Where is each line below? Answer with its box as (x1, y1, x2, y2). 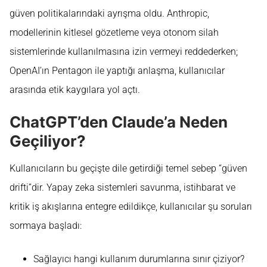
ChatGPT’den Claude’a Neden (10, 113, 228, 132)
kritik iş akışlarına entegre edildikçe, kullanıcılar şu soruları (10, 201, 252, 213)
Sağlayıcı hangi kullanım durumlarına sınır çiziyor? (33, 253, 244, 265)
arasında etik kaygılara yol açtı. (10, 83, 140, 95)
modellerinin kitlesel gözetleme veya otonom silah (10, 26, 219, 38)
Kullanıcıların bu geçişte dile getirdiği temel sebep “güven (10, 163, 247, 175)
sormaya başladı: (10, 220, 82, 232)
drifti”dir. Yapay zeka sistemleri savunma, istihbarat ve (10, 182, 235, 194)
